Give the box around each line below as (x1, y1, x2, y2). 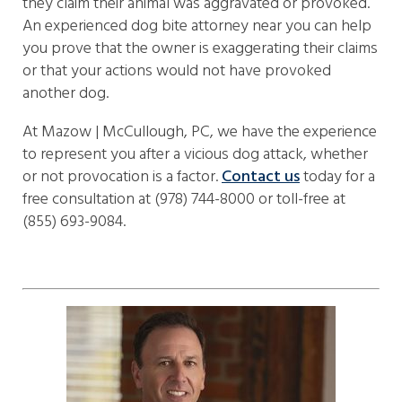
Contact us (222, 164, 300, 190)
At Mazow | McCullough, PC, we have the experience (22, 119, 377, 145)
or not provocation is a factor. (22, 164, 222, 190)
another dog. (22, 81, 109, 107)
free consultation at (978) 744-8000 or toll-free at (22, 187, 345, 213)
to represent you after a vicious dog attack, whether (22, 142, 368, 168)
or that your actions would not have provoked (22, 58, 331, 84)
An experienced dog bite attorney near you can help (22, 13, 371, 39)
